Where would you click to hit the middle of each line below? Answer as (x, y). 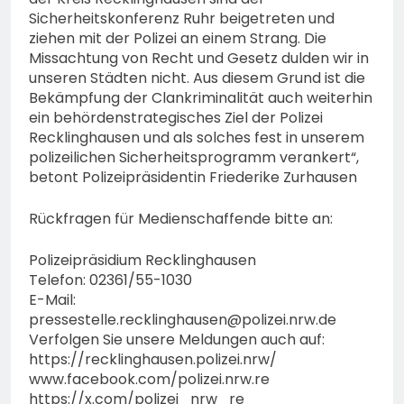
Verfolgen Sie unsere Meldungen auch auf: (177, 340)
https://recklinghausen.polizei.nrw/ (153, 360)
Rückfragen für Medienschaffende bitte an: (181, 219)
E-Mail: (52, 300)
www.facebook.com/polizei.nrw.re (149, 380)
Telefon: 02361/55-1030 (110, 280)
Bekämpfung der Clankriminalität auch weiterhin (201, 98)
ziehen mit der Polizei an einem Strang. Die (178, 39)
